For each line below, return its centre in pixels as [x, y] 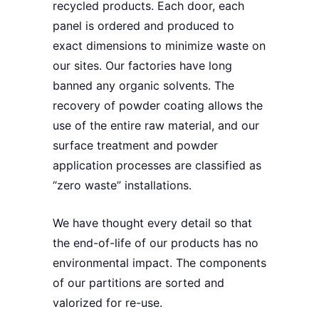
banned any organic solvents [130, 85]
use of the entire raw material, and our [156, 125]
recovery [77, 105]
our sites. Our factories [116, 65]
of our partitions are [109, 282]
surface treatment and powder [135, 145]
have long [206, 65]
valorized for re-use [106, 302]
